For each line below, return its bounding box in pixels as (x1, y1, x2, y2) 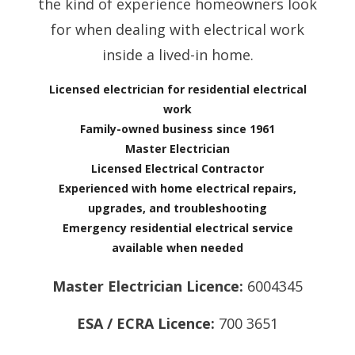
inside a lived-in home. (101, 44, 254, 64)
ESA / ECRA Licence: (77, 313, 215, 333)
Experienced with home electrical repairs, (59, 180, 296, 196)
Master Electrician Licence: (52, 276, 243, 296)
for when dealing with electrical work (51, 19, 304, 39)
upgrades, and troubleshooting (88, 200, 267, 216)
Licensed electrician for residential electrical (48, 81, 307, 97)
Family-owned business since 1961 (80, 120, 275, 136)
